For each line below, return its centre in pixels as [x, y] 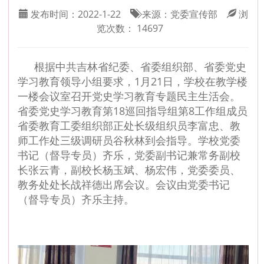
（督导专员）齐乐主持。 [76, 199]
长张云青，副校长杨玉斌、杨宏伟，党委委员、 [129, 170]
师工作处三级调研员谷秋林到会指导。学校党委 [129, 141]
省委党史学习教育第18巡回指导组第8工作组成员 [133, 111]
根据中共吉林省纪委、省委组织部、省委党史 [140, 67]
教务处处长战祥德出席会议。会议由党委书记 [124, 185]
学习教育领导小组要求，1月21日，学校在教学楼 [133, 82]
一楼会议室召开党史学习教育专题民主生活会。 [129, 96]
